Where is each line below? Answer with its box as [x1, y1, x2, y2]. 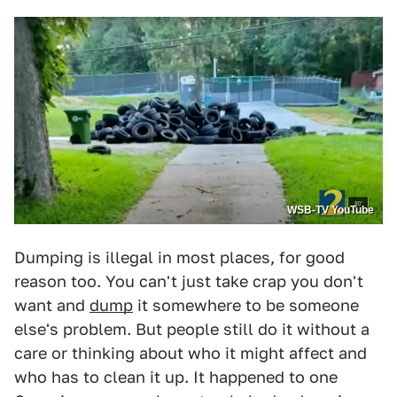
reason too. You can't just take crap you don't [14, 272, 363, 292]
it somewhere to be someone [133, 296, 359, 315]
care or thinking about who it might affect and [14, 344, 367, 363]
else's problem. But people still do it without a [14, 320, 370, 339]
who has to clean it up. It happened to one [14, 368, 338, 387]
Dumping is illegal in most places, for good [14, 248, 345, 268]
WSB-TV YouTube [287, 204, 374, 217]
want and [14, 296, 90, 315]
